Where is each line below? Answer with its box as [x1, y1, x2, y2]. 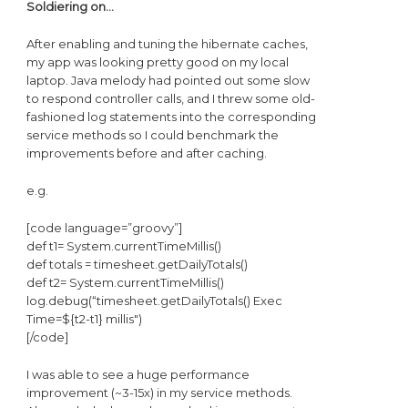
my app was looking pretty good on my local [25, 54, 289, 69]
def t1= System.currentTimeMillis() [25, 239, 221, 254]
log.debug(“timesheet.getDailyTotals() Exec [25, 293, 282, 309]
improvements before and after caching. [25, 145, 267, 160]
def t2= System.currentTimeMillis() [25, 275, 224, 291]
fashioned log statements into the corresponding [25, 108, 316, 124]
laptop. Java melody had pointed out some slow [25, 72, 310, 87]
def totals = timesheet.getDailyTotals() [25, 257, 248, 272]
